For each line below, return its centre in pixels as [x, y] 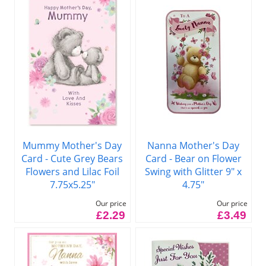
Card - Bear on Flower [193, 158]
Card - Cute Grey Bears [72, 158]
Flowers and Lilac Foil [72, 171]
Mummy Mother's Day [72, 145]
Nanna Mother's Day [194, 145]
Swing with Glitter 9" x [194, 171]
